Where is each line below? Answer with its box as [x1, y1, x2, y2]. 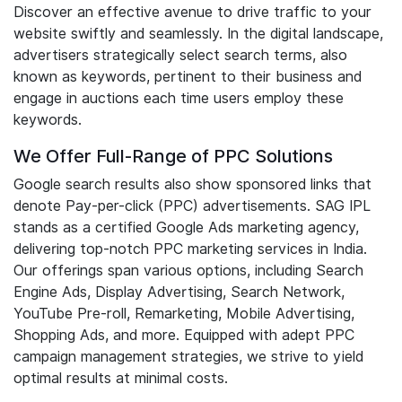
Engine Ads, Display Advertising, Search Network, [13, 284, 345, 301]
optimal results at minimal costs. [13, 370, 228, 387]
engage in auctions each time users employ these [13, 90, 344, 107]
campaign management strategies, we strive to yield [13, 348, 363, 365]
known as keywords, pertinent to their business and [13, 68, 362, 85]
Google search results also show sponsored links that [13, 176, 371, 193]
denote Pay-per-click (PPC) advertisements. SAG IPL [13, 197, 371, 214]
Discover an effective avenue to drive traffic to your [13, 4, 371, 21]
